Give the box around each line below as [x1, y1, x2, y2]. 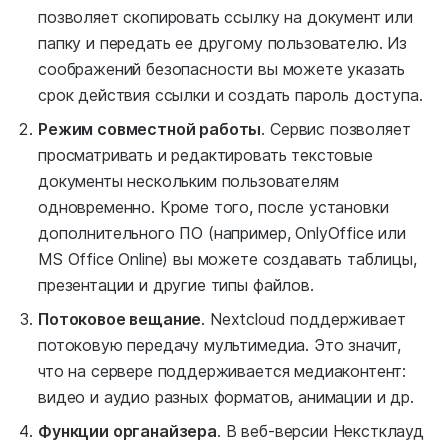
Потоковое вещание [38, 309, 202, 330]
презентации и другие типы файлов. [38, 275, 314, 296]
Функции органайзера [38, 421, 217, 442]
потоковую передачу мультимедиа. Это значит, [38, 335, 402, 356]
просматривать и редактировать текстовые [38, 145, 373, 166]
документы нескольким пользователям [38, 171, 339, 192]
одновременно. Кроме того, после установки [38, 197, 389, 218]
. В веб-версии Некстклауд [216, 421, 424, 442]
